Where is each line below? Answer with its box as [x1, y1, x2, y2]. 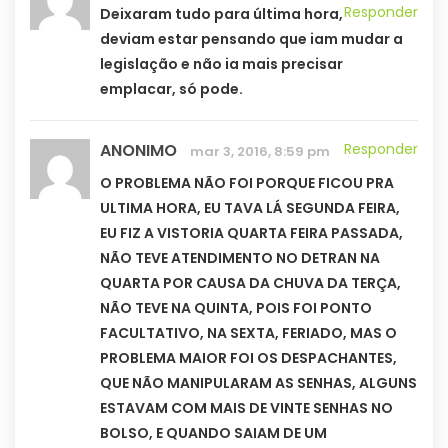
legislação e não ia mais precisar [100, 54, 343, 75]
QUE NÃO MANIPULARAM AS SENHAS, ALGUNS [100, 373, 417, 394]
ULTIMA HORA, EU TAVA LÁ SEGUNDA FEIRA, [100, 198, 400, 219]
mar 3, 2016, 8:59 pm [190, 142, 330, 162]
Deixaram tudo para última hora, [100, 4, 343, 25]
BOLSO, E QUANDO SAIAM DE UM [100, 423, 327, 444]
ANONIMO [100, 139, 177, 163]
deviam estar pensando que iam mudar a [100, 29, 403, 50]
